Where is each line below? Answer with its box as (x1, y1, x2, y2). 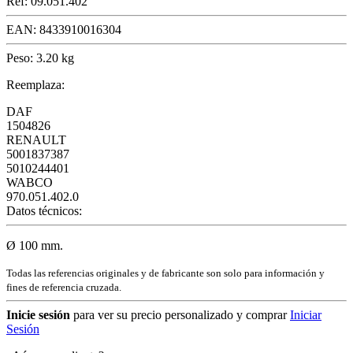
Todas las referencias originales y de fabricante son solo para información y (6, 266, 325, 279)
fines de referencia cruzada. (6, 281, 121, 293)
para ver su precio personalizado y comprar (70, 307, 287, 321)
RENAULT (6, 132, 66, 147)
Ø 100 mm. (6, 238, 63, 252)
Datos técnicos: (6, 203, 82, 217)
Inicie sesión (6, 307, 70, 321)
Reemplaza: (6, 77, 65, 91)
